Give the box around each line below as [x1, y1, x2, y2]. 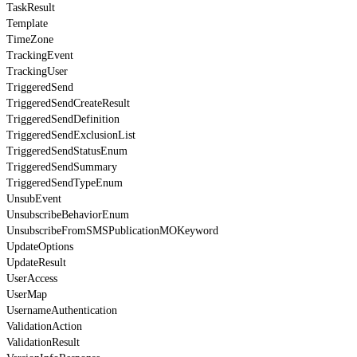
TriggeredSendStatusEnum [6, 144, 127, 157]
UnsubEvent [6, 192, 61, 205]
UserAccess [6, 272, 57, 284]
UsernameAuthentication [6, 304, 117, 316]
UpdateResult [6, 256, 66, 269]
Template [6, 17, 48, 29]
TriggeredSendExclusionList [6, 128, 135, 141]
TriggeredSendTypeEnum [6, 176, 123, 189]
